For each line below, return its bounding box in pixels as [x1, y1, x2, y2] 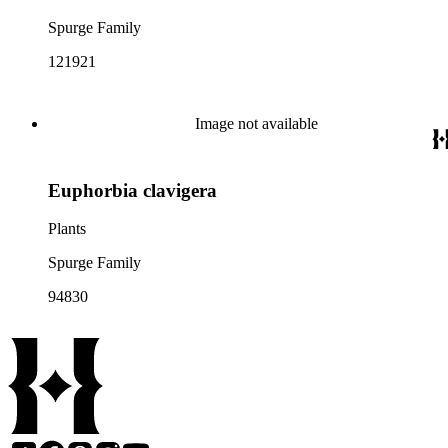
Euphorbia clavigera [48, 179, 217, 201]
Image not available [194, 115, 318, 132]
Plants [48, 220, 86, 238]
